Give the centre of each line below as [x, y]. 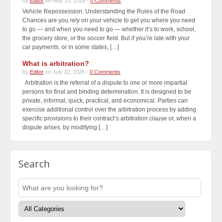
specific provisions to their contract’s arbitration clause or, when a [110, 118]
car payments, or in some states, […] [71, 47]
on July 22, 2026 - [67, 72]
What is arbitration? [56, 63]
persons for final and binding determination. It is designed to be [107, 92]
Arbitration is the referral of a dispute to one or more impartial [105, 83]
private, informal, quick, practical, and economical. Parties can [105, 101]
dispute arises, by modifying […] [65, 127]
